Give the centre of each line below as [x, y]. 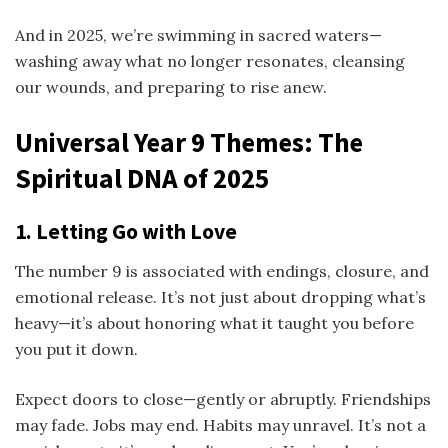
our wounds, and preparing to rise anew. [171, 86]
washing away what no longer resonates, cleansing [210, 60]
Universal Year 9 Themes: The [189, 141]
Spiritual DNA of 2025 [142, 177]
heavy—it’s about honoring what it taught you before [214, 322]
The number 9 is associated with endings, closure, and [222, 270]
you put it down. [76, 348]
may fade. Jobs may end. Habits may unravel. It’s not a [220, 424]
